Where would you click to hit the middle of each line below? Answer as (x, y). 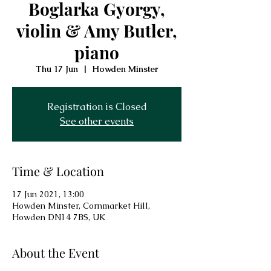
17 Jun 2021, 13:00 (48, 194)
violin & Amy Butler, (97, 31)
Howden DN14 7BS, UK (59, 217)
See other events (97, 121)
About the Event (56, 253)
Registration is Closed (97, 107)
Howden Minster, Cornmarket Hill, (81, 206)
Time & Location (58, 171)
